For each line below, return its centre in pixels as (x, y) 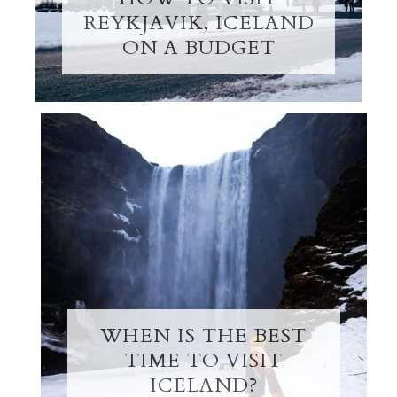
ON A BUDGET (198, 48)
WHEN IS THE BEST (204, 335)
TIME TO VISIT (203, 360)
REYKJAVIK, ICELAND (198, 23)
